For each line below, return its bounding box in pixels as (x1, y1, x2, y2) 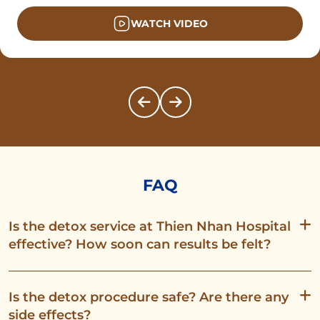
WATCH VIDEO (130, 16, 208, 30)
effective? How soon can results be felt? (9, 236, 271, 252)
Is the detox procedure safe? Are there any (9, 289, 289, 305)
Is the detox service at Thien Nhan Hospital (9, 218, 291, 234)
